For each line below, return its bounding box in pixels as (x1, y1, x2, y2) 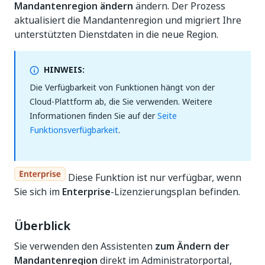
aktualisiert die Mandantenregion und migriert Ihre (14, 13, 241, 27)
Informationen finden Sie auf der (30, 109, 157, 122)
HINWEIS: (44, 63, 85, 76)
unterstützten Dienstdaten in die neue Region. (14, 27, 218, 41)
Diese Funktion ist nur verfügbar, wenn (66, 170, 241, 185)
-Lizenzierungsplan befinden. (111, 185, 240, 199)
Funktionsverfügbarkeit (30, 124, 118, 136)
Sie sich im (14, 185, 62, 199)
